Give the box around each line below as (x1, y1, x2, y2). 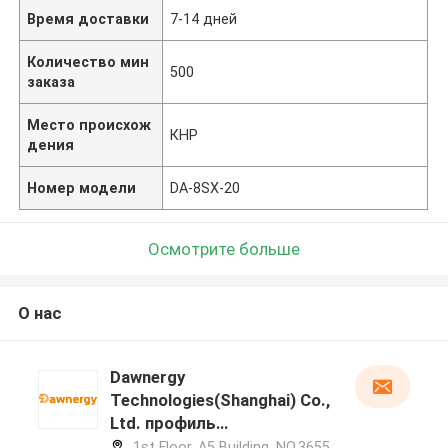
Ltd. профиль (109, 413, 216, 434)
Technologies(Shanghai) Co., (109, 390, 330, 411)
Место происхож (27, 116, 152, 133)
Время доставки (27, 10, 150, 27)
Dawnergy (109, 367, 185, 388)
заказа (27, 73, 76, 90)
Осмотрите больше (148, 238, 300, 259)
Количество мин (27, 53, 150, 70)
